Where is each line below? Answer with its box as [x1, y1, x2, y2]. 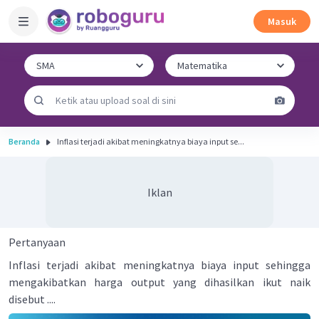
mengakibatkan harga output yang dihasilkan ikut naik [9, 275, 310, 289]
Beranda [9, 136, 40, 147]
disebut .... [9, 292, 58, 306]
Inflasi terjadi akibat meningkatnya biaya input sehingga [9, 258, 310, 272]
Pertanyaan [9, 235, 66, 249]
